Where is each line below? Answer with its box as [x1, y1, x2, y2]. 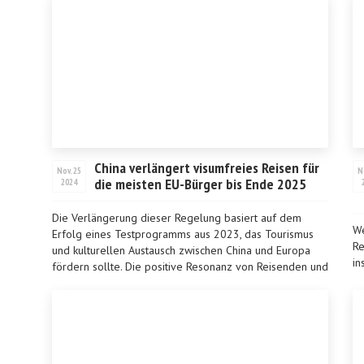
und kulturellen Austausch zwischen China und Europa [52, 243, 310, 258]
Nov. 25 [57, 165, 81, 176]
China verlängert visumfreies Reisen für [94, 158, 319, 177]
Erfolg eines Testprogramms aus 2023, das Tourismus [52, 227, 314, 241]
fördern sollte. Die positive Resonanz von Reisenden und [52, 259, 328, 274]
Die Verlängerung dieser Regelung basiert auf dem [52, 210, 301, 225]
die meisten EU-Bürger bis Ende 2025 [94, 175, 306, 193]
